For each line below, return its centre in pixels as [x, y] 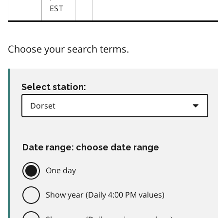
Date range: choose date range [91, 147]
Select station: [54, 87]
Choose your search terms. [68, 49]
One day [61, 170]
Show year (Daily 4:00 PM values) [105, 195]
